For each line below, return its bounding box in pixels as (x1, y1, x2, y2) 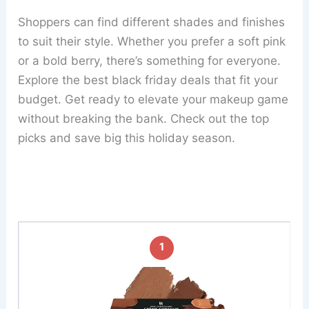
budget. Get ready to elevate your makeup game (18, 92, 289, 107)
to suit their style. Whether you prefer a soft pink (18, 34, 286, 49)
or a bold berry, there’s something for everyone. (18, 54, 281, 68)
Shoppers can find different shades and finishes (18, 15, 286, 30)
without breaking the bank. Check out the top (18, 112, 270, 126)
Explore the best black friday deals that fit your (18, 73, 279, 88)
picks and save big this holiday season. (18, 131, 236, 146)
